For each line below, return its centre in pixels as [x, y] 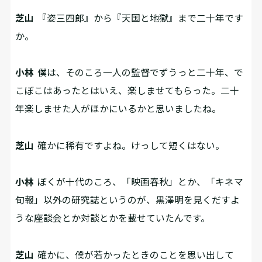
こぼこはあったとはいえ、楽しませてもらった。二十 [127, 91]
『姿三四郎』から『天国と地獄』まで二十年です [139, 18]
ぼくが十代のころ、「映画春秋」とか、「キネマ [139, 182]
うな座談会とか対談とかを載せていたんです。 [113, 218]
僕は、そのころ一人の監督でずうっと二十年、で [139, 73]
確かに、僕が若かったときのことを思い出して [134, 254]
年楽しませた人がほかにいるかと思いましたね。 [118, 109]
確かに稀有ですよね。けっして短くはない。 [130, 145]
